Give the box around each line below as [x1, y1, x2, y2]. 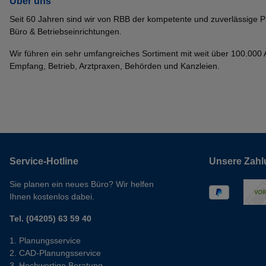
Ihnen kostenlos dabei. [9, 192, 94, 202]
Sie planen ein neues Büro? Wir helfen [9, 179, 154, 189]
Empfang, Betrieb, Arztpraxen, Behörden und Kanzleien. [9, 61, 220, 71]
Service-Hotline [9, 156, 78, 167]
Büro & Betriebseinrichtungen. [9, 27, 122, 37]
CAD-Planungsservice [19, 248, 101, 258]
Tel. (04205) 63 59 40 [9, 214, 91, 224]
